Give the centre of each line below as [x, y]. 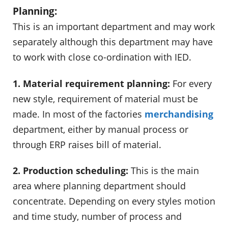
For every [191, 83]
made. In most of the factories [79, 114]
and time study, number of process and [97, 217]
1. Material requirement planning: [91, 83]
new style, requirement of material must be [105, 98]
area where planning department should [99, 186]
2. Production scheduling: [70, 171]
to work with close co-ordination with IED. [102, 57]
